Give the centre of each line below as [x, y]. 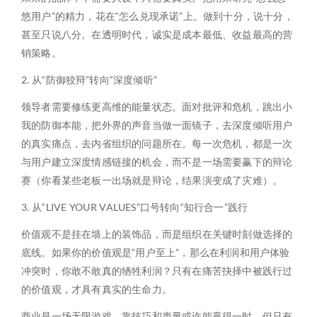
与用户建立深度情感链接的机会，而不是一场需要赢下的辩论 [157, 162]
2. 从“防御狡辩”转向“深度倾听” [90, 80]
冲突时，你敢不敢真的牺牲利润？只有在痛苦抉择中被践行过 [157, 271]
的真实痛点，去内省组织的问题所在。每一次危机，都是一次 [157, 143]
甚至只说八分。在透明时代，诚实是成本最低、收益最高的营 [157, 34]
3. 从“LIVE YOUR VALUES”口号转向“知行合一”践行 [135, 207]
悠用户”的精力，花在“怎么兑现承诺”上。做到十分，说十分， [157, 16]
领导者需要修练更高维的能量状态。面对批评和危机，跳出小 [157, 106]
